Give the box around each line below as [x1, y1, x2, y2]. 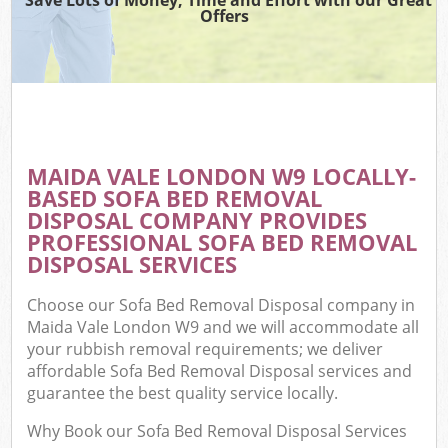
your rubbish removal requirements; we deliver [27, 338, 384, 361]
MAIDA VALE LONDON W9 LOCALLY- [27, 160, 417, 192]
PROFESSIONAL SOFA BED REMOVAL [27, 226, 418, 258]
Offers [199, 4, 249, 27]
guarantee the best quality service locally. [27, 382, 339, 405]
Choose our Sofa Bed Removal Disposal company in [27, 294, 416, 317]
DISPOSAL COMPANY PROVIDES [27, 204, 368, 236]
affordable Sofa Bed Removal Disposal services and [27, 360, 413, 383]
